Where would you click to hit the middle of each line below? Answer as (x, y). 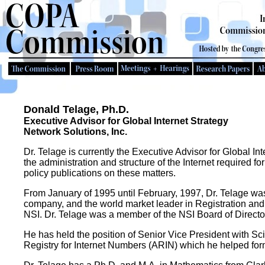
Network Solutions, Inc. (75, 132)
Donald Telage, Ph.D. (76, 109)
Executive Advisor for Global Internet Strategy (126, 121)
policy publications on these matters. (100, 173)
